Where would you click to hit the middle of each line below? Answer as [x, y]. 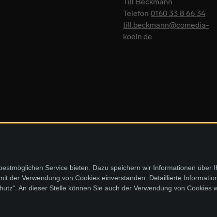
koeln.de [138, 36]
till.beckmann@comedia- [166, 25]
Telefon [137, 13]
